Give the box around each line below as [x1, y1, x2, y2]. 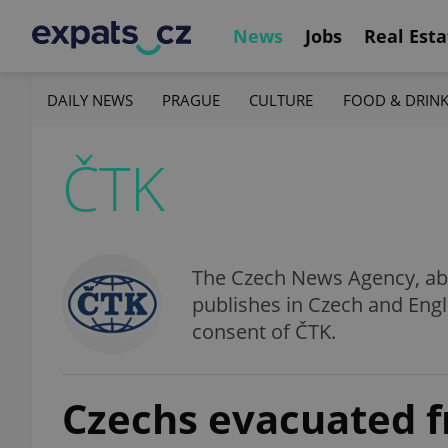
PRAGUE [162, 89, 221, 110]
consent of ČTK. [192, 317, 336, 345]
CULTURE [249, 89, 314, 110]
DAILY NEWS [47, 89, 133, 110]
